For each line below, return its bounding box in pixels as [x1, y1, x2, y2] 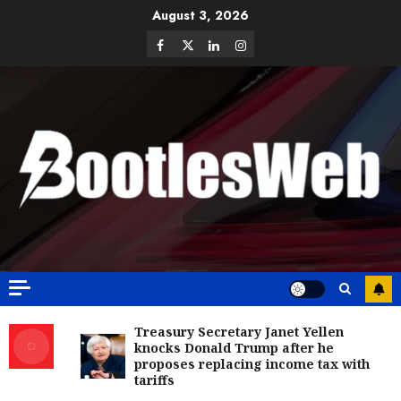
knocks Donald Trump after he [134, 339, 334, 357]
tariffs [134, 371, 175, 389]
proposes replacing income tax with [134, 355, 370, 373]
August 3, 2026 [152, 6, 249, 24]
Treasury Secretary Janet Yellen [134, 323, 344, 341]
